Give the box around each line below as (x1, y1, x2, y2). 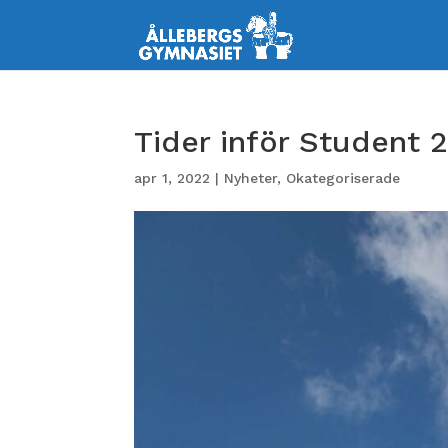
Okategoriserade (286, 170, 401, 186)
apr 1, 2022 (134, 170, 211, 186)
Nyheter (224, 170, 278, 186)
